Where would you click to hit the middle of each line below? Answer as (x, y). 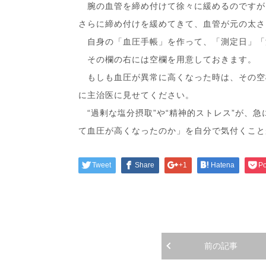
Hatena (223, 165)
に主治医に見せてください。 (136, 95)
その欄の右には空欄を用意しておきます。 (167, 59)
